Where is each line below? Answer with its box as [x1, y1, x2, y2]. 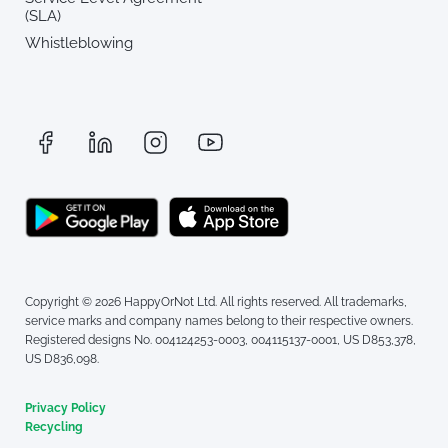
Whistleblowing [25, 34, 133, 53]
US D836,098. [25, 351, 99, 366]
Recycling [25, 419, 83, 434]
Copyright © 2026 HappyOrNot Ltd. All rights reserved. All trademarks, [25, 294, 407, 309]
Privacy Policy [25, 400, 106, 415]
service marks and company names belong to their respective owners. [25, 313, 413, 328]
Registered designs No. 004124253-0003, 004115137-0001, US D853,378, [25, 332, 416, 347]
